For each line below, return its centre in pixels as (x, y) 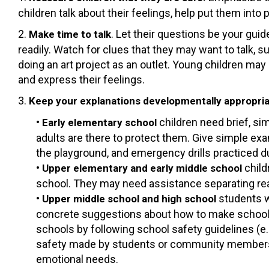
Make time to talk (70, 34)
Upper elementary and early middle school (143, 168)
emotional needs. (77, 259)
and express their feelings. (81, 79)
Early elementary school (101, 122)
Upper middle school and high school (130, 198)
